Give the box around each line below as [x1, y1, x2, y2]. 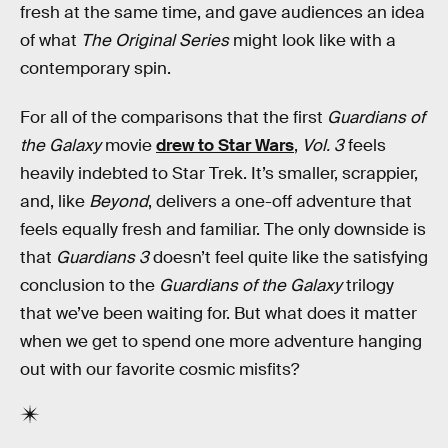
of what [20, 29, 81, 51]
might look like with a [229, 29, 396, 51]
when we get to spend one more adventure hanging [20, 331, 422, 353]
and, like [20, 191, 89, 213]
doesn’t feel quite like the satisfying [149, 247, 428, 269]
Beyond [89, 191, 148, 213]
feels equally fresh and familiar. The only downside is [20, 219, 426, 241]
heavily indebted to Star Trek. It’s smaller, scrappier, [20, 163, 418, 185]
